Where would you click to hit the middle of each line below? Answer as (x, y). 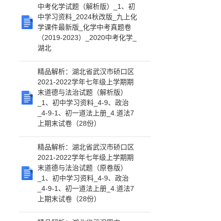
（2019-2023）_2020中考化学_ (87, 37)
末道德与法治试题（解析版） (83, 92)
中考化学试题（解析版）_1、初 (87, 6)
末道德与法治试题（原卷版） (83, 168)
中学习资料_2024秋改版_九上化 (88, 17)
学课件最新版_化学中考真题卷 (85, 27)
